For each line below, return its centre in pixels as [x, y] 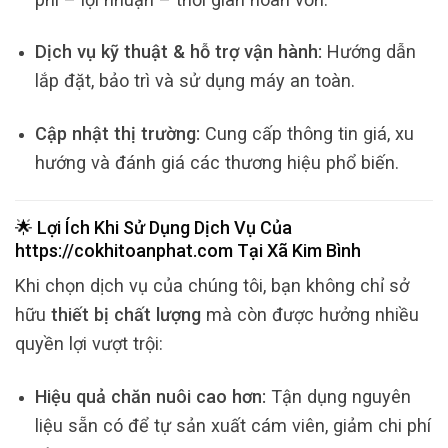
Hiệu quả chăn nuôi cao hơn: [150, 396]
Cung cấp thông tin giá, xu [306, 133]
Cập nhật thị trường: [117, 133]
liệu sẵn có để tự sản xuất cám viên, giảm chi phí [232, 425]
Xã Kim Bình [314, 251]
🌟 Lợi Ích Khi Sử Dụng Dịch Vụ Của [153, 228]
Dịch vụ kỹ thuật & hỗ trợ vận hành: [178, 52]
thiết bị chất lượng [126, 315]
